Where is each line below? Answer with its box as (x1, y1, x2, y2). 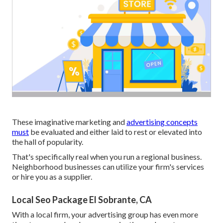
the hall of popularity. (12, 137, 83, 147)
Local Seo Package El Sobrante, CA (12, 194, 152, 206)
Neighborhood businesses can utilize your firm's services (12, 162, 204, 172)
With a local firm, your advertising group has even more (12, 210, 198, 220)
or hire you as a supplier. (12, 172, 92, 182)
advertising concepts (126, 117, 198, 127)
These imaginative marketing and (12, 117, 126, 127)
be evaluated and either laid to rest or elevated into (29, 127, 202, 137)
